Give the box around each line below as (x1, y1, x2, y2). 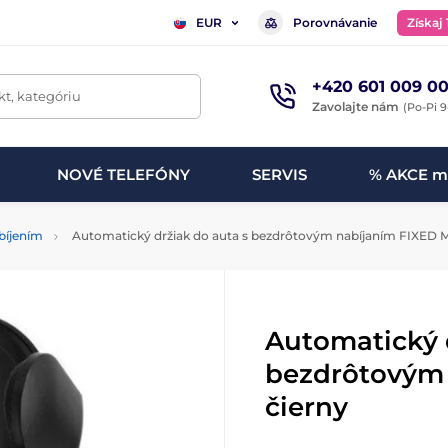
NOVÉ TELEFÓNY (56, 164, 190, 184)
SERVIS (251, 164, 307, 184)
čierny (265, 391, 348, 423)
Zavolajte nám (311, 98, 399, 114)
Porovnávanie (293, 14, 377, 30)
